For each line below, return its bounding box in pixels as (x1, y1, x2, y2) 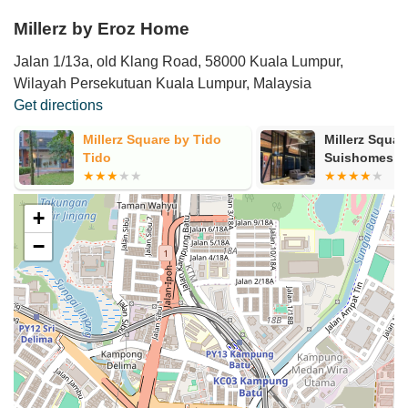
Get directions (14, 97, 103, 113)
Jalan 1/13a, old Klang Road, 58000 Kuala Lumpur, (14, 53, 343, 69)
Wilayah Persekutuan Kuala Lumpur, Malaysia (14, 75, 311, 91)
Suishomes (82, 149, 152, 165)
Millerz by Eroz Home (14, 18, 189, 38)
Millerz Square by (82, 131, 189, 147)
